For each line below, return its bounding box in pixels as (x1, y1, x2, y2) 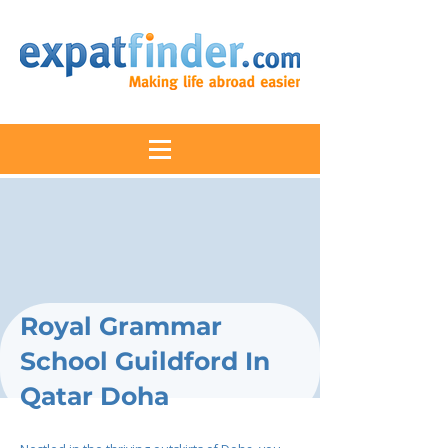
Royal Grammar (20, 311, 222, 341)
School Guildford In (20, 346, 270, 376)
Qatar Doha (20, 381, 169, 411)
